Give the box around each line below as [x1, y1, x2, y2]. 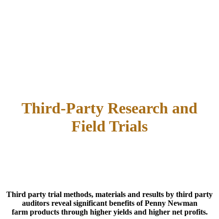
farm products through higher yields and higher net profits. [11, 208, 208, 217]
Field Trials [71, 117, 148, 135]
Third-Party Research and [22, 99, 197, 117]
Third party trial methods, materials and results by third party [6, 190, 213, 199]
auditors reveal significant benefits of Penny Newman [22, 199, 197, 208]
